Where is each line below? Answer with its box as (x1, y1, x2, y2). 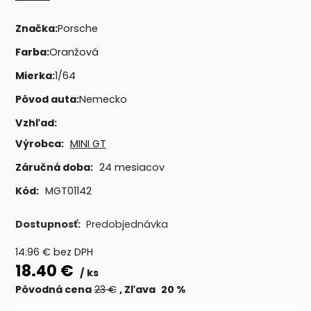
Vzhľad (15, 115, 54, 130)
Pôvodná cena (15, 283, 92, 297)
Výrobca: (15, 137, 64, 151)
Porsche (57, 22, 98, 36)
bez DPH (53, 245, 93, 260)
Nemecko (78, 92, 127, 106)
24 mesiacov (99, 160, 165, 174)
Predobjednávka (85, 217, 168, 232)
